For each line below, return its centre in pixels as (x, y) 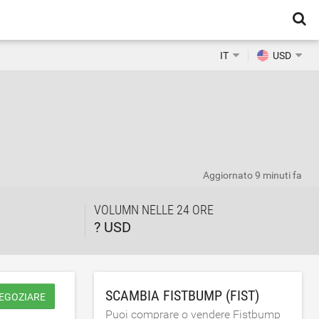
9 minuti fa (278, 175)
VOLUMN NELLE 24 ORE (154, 210)
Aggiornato (229, 175)
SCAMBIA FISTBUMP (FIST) (183, 296)
